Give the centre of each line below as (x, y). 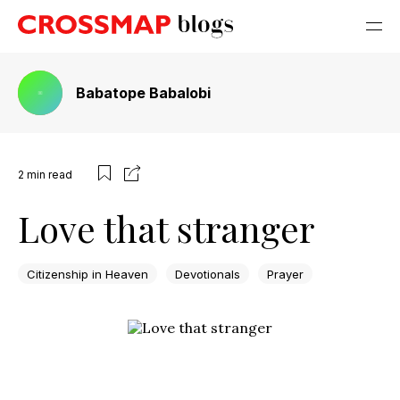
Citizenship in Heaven (87, 274)
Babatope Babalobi (143, 93)
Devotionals (208, 274)
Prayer (285, 274)
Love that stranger (166, 228)
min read (50, 174)
